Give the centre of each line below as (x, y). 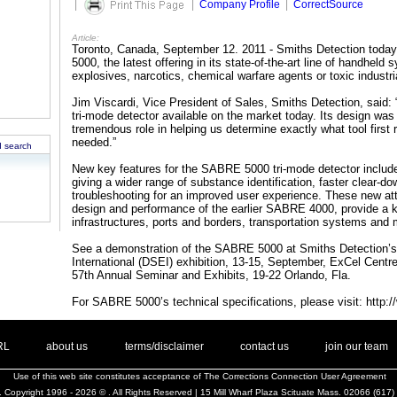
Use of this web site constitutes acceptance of (108, 376)
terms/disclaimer (164, 346)
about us (67, 346)
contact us (265, 346)
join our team (357, 346)
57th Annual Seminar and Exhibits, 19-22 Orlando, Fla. (211, 275)
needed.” (94, 142)
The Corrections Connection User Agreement (295, 376)
